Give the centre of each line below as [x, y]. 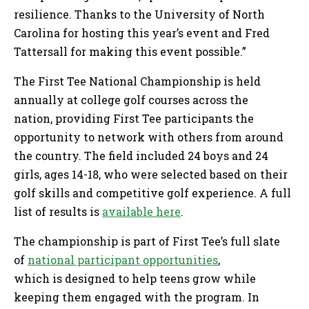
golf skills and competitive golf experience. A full [152, 193]
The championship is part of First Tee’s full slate [147, 241]
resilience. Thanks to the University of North [139, 14]
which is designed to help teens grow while [135, 279]
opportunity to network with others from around [149, 137]
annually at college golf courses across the [131, 100]
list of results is [58, 212]
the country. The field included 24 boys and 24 [141, 156]
